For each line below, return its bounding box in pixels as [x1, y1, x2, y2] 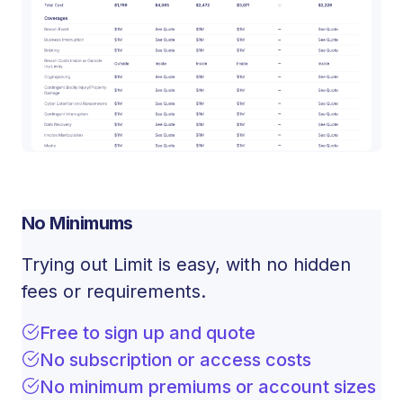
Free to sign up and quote [40, 321, 255, 344]
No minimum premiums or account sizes [40, 375, 376, 398]
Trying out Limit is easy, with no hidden [22, 253, 351, 275]
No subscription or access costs [40, 348, 311, 371]
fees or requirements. [22, 280, 206, 302]
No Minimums [22, 211, 133, 234]
